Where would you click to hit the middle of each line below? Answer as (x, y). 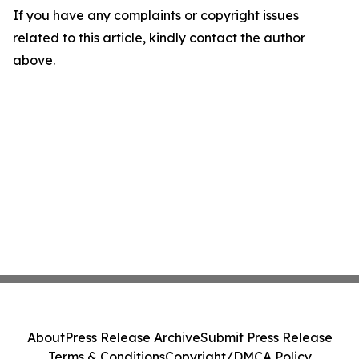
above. (34, 60)
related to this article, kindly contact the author (159, 38)
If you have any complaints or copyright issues (156, 15)
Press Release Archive (132, 337)
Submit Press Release (266, 337)
